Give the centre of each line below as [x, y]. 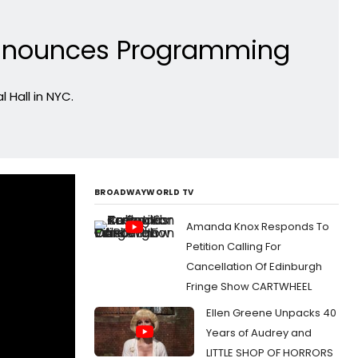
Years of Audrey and [259, 332]
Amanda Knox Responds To [258, 226]
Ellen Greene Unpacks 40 [271, 312]
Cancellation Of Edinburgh [254, 266]
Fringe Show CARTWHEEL [249, 286]
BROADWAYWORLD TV [144, 192]
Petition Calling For [234, 246]
